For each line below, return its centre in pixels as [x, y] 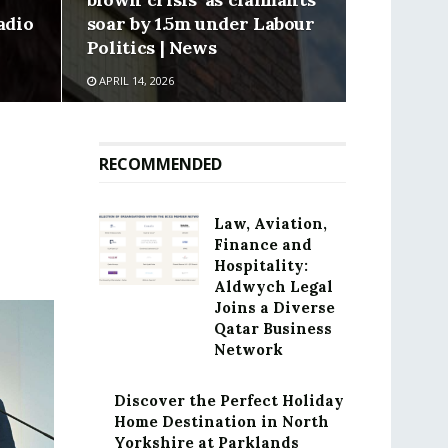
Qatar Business [272, 328]
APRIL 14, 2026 [134, 80]
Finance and [262, 244]
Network [248, 349]
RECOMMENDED [160, 164]
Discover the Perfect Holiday [228, 400]
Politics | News [151, 47]
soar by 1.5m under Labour [200, 23]
